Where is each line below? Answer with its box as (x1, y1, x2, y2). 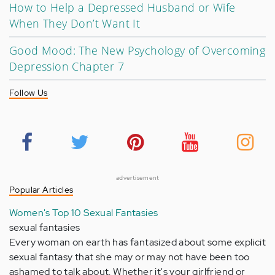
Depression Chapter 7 (9, 59, 124, 74)
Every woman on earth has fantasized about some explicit (9, 236, 266, 249)
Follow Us (9, 87, 48, 98)
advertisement (115, 174, 160, 182)
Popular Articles (9, 184, 74, 195)
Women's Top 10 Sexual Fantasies (9, 206, 158, 219)
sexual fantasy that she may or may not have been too (9, 250, 250, 263)
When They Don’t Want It (9, 16, 141, 31)
